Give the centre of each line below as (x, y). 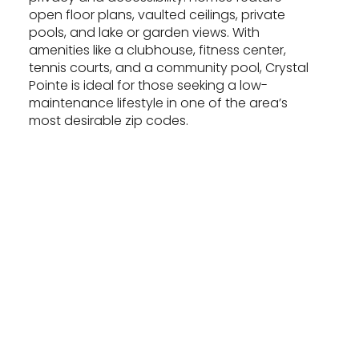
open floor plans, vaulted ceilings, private (157, 14)
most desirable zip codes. (109, 120)
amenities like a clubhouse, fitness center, (157, 50)
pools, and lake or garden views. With (144, 32)
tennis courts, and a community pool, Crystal (169, 67)
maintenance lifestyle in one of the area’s (158, 103)
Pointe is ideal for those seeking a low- (148, 85)
